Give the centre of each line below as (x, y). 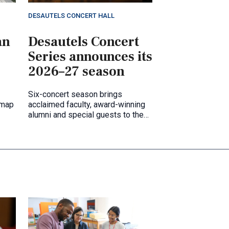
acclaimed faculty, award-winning (87, 104)
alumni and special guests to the (86, 114)
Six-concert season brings (75, 94)
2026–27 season (76, 71)
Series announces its (90, 56)
